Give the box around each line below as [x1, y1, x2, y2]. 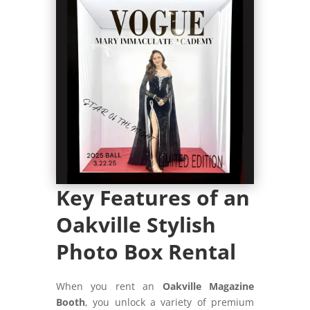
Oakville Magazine [162, 279, 255, 293]
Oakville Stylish [55, 210, 216, 239]
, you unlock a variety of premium [84, 295, 255, 309]
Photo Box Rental [55, 237, 236, 266]
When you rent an [55, 279, 163, 293]
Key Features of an [55, 183, 250, 212]
